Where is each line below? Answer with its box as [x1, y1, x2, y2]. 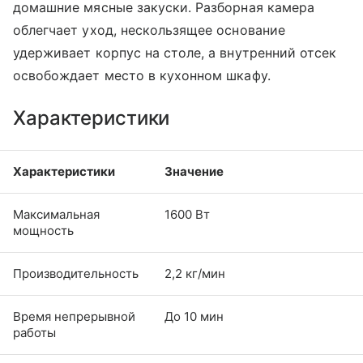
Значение [164, 164, 224, 180]
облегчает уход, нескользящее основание [13, 22, 285, 39]
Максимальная [13, 207, 100, 223]
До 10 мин [164, 309, 224, 325]
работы [13, 325, 56, 341]
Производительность [13, 266, 139, 282]
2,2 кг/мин [164, 266, 225, 282]
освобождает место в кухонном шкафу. [13, 67, 271, 84]
